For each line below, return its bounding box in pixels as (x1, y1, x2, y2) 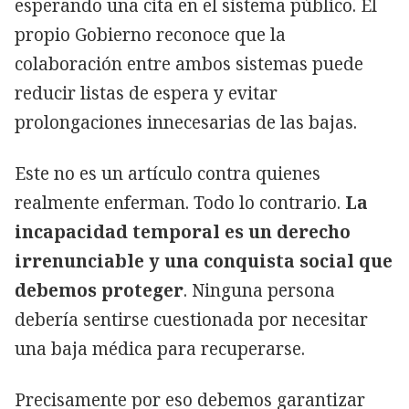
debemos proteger (15, 278, 184, 302)
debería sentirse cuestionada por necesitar (15, 307, 368, 331)
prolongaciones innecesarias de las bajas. (15, 110, 357, 134)
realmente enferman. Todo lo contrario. (15, 190, 345, 215)
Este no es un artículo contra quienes (15, 161, 320, 185)
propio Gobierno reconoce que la (15, 22, 286, 47)
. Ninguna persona (184, 278, 335, 302)
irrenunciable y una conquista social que (15, 248, 393, 273)
